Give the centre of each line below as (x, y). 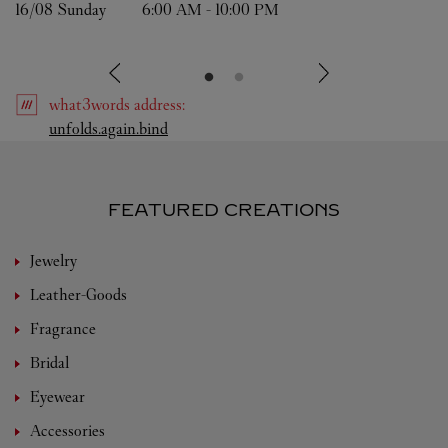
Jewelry (53, 260)
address (158, 104)
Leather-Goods (78, 294)
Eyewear (57, 396)
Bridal (49, 362)
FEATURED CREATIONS (224, 210)
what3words (91, 104)
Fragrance (63, 328)
